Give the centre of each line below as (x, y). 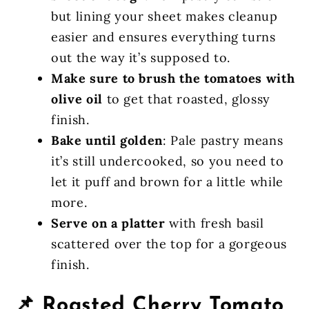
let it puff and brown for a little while (167, 181)
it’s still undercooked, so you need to (168, 161)
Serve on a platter (108, 223)
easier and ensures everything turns (163, 37)
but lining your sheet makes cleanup (165, 16)
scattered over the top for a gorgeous (169, 243)
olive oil (77, 99)
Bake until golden (107, 140)
